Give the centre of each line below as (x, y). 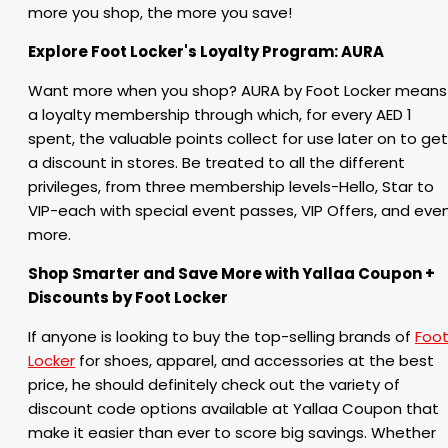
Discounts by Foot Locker (128, 297)
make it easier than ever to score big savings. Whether (232, 432)
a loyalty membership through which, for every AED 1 (220, 114)
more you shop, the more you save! (160, 12)
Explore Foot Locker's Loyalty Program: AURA (206, 51)
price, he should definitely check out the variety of (214, 384)
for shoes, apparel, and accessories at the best (254, 360)
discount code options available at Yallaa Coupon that (233, 408)
